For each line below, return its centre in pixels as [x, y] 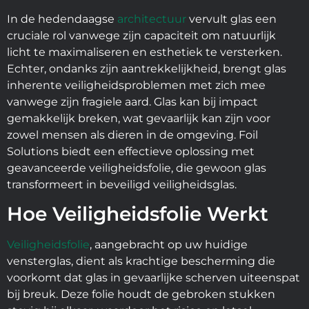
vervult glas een [231, 19]
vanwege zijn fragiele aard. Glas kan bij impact [132, 102]
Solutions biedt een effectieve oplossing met [131, 151]
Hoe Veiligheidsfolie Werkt [138, 214]
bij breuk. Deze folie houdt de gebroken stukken [141, 295]
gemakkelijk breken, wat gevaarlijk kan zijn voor [139, 118]
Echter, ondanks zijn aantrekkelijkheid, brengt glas [147, 69]
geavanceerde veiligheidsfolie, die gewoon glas [137, 168]
